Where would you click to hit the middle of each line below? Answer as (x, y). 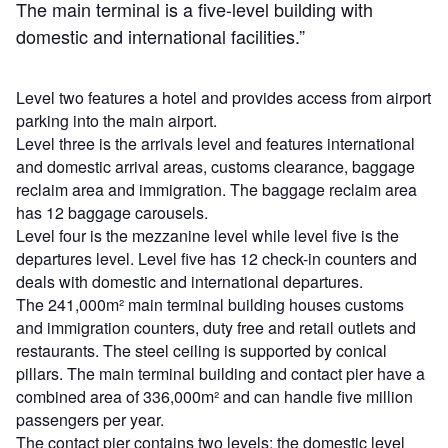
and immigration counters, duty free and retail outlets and (216, 328)
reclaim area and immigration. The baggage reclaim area (216, 190)
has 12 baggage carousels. (112, 213)
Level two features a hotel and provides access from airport (223, 98)
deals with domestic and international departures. (189, 282)
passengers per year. (90, 420)
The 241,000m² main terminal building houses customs (210, 305)
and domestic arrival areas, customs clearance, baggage (215, 167)
